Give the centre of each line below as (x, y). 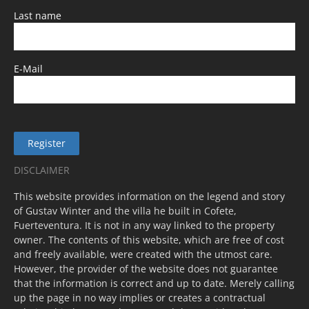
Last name (38, 16)
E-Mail (28, 69)
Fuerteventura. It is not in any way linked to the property (144, 226)
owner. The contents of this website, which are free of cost (149, 240)
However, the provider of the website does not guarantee (146, 269)
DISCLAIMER (42, 170)
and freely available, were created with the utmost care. (143, 255)
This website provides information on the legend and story (149, 197)
